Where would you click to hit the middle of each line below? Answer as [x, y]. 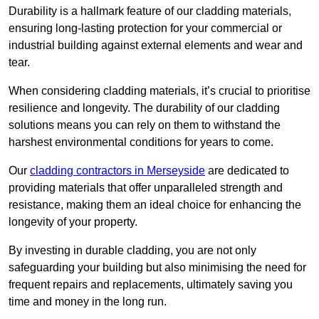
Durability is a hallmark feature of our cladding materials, [150, 11]
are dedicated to [247, 170]
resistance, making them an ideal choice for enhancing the [155, 204]
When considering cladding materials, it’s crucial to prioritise [159, 90]
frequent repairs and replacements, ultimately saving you [151, 284]
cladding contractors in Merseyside [117, 170]
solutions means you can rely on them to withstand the [145, 125]
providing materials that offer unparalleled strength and [146, 187]
